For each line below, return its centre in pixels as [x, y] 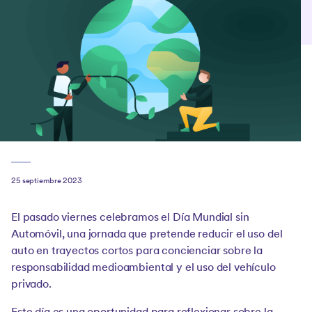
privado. [31, 285]
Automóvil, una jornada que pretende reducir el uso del [147, 235]
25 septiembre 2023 [47, 181]
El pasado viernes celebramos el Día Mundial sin [130, 218]
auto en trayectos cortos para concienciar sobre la [137, 251]
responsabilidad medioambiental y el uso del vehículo [143, 268]
